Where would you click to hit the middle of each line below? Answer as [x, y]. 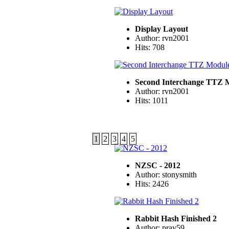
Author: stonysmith [166, 175]
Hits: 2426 [152, 184]
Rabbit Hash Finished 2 [176, 219]
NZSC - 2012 [158, 166]
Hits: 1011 [152, 101]
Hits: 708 [150, 48]
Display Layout [162, 29]
